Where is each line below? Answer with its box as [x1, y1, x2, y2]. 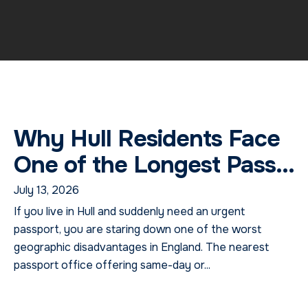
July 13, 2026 [14, 182, 79, 197]
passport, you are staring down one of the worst [14, 221, 261, 236]
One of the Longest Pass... [14, 149, 294, 179]
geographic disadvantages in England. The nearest [14, 239, 269, 254]
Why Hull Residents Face [14, 123, 280, 153]
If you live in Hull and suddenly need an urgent [14, 203, 245, 219]
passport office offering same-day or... [14, 257, 210, 272]
